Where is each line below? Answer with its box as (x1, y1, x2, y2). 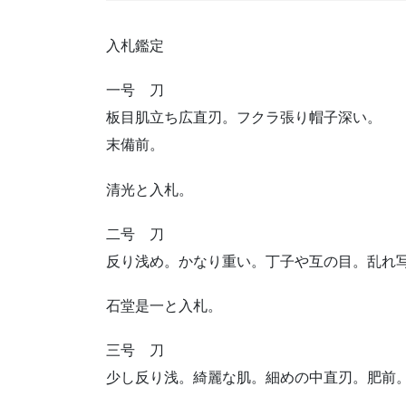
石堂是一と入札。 (106, 297, 222, 314)
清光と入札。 (106, 181, 193, 198)
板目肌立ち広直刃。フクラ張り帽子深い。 (106, 110, 382, 126)
